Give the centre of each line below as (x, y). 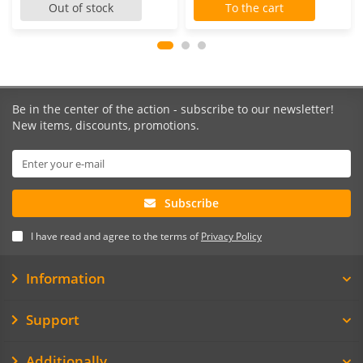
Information (65, 278)
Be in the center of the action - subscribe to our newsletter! (173, 109)
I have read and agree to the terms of (116, 236)
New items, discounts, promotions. (106, 125)
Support (52, 320)
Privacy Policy (231, 236)
